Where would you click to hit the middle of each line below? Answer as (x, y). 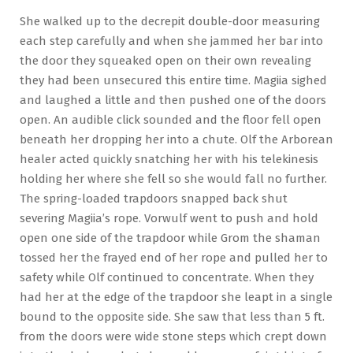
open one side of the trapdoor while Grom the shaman (170, 238)
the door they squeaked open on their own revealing (165, 60)
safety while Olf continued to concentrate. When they (167, 277)
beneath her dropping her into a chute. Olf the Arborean (176, 139)
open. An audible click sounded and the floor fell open (171, 119)
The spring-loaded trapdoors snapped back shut (154, 198)
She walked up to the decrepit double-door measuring (170, 21)
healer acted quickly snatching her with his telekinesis (169, 159)
